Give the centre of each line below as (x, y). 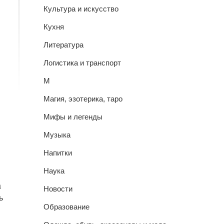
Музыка (57, 135)
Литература (63, 45)
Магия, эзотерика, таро (83, 99)
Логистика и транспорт (82, 63)
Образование (66, 207)
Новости (58, 189)
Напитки (57, 153)
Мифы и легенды (73, 117)
